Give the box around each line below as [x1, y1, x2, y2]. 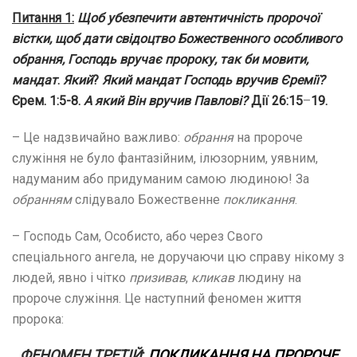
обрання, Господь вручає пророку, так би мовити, [12, 51, 308, 67]
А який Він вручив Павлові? [84, 92, 248, 108]
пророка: [12, 311, 64, 327]
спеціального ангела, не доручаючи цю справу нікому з [12, 249, 344, 265]
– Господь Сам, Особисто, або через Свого [12, 228, 263, 244]
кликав [191, 269, 234, 285]
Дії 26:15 [248, 92, 303, 108]
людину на [234, 269, 301, 285]
